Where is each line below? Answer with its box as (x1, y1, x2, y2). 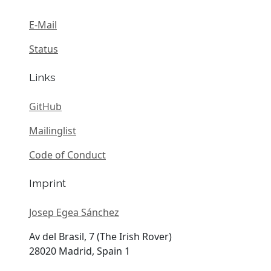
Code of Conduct (29, 148, 106, 162)
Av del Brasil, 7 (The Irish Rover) (29, 229, 172, 243)
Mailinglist (29, 124, 76, 138)
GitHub (29, 100, 62, 114)
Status (29, 42, 58, 56)
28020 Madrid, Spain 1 (29, 244, 130, 258)
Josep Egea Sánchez (29, 205, 119, 219)
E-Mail (29, 18, 57, 32)
